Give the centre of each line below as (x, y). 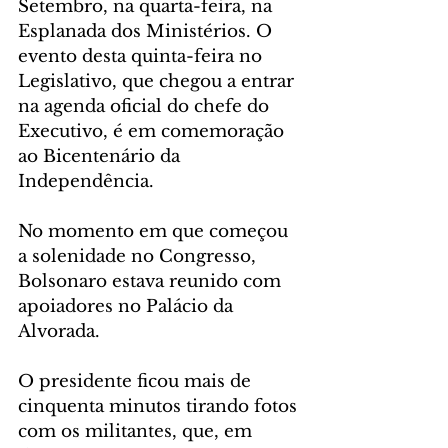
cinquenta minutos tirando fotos (160, 407)
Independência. (86, 182)
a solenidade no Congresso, (139, 257)
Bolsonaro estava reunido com (152, 282)
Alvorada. (59, 332)
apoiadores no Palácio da (128, 307)
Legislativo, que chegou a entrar (158, 82)
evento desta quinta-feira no (142, 57)
